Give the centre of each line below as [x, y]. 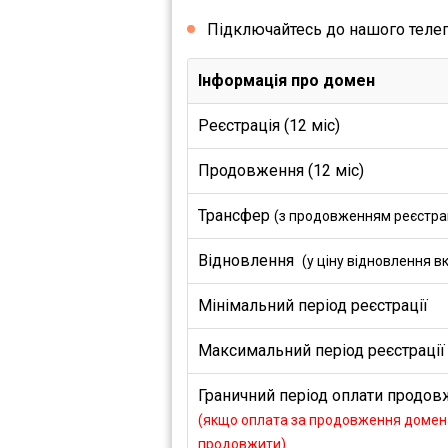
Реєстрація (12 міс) [269, 125]
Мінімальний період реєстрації [313, 305]
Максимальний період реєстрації [321, 350]
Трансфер [236, 215]
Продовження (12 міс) [281, 170]
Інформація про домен [286, 80]
